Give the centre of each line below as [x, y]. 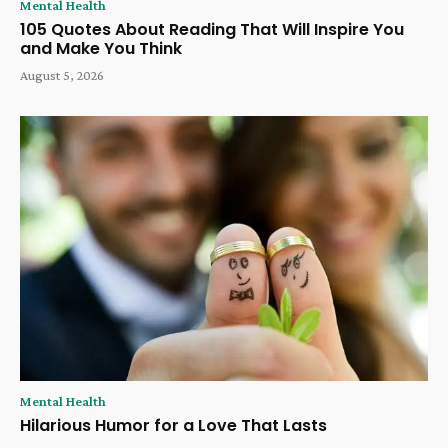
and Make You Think [101, 49]
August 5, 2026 [62, 75]
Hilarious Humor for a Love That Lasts [173, 426]
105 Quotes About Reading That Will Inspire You [212, 30]
